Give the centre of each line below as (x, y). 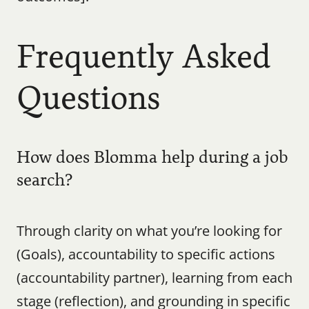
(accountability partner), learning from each (154, 278)
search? (45, 180)
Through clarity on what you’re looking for (149, 231)
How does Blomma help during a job (152, 157)
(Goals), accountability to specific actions (146, 254)
